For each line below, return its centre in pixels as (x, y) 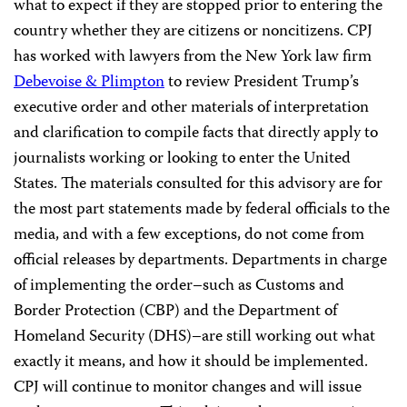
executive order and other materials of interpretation (191, 108)
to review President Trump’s (262, 83)
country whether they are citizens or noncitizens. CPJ (193, 32)
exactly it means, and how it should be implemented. (191, 362)
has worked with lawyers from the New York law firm (193, 57)
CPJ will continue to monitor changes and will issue (188, 388)
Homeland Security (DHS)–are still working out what (194, 337)
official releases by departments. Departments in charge (200, 261)
